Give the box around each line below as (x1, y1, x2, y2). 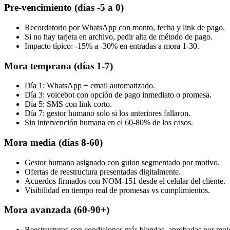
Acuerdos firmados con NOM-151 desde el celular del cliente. (25, 176, 225, 185)
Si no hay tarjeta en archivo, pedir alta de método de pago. (25, 32, 213, 41)
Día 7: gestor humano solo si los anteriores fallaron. (25, 109, 190, 118)
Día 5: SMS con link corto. (25, 100, 112, 109)
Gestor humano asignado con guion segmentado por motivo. (25, 158, 220, 167)
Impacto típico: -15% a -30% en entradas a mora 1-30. (25, 41, 199, 50)
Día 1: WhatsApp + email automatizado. (25, 81, 155, 90)
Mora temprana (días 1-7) (4, 60, 113, 71)
